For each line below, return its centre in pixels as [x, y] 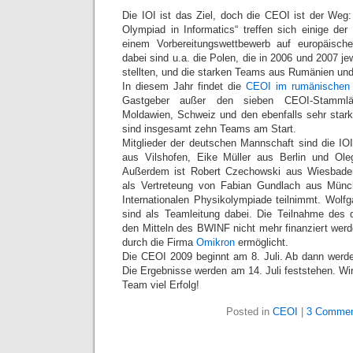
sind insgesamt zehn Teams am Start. [209, 129]
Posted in [249, 312]
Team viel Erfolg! [161, 285]
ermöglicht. [262, 242]
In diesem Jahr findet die [184, 86]
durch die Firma [159, 242]
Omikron [216, 242]
